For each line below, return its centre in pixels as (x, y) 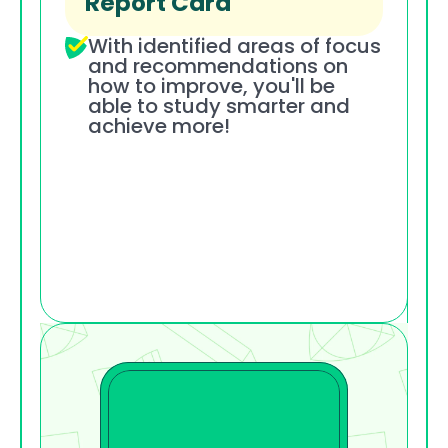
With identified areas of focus (234, 45)
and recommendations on (218, 65)
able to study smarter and (219, 105)
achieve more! (159, 125)
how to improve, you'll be (211, 85)
